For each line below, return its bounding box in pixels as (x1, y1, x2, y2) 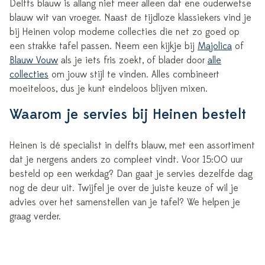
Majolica (198, 40, 232, 52)
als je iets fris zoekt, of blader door (58, 54, 208, 66)
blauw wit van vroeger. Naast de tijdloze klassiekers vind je (9, 12, 251, 24)
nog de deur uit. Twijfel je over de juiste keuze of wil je (9, 182, 238, 194)
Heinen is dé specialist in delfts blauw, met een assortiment (9, 140, 255, 151)
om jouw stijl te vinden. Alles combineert (49, 69, 219, 80)
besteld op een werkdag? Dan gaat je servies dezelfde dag (9, 168, 253, 180)
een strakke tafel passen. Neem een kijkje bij (9, 40, 198, 52)
